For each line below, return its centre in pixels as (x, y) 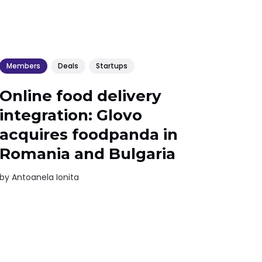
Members (24, 66)
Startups (112, 66)
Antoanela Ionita (46, 177)
